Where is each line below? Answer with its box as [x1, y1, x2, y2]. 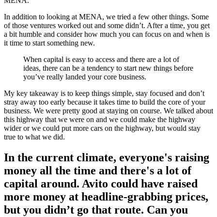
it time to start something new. [4, 39, 95, 47]
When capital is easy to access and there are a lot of [23, 55, 179, 64]
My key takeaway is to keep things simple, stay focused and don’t [4, 89, 204, 98]
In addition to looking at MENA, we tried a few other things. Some [4, 13, 209, 21]
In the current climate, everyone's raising [4, 151, 209, 164]
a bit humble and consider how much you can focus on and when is [4, 30, 210, 39]
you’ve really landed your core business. [23, 73, 146, 81]
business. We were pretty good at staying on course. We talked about [4, 107, 213, 115]
